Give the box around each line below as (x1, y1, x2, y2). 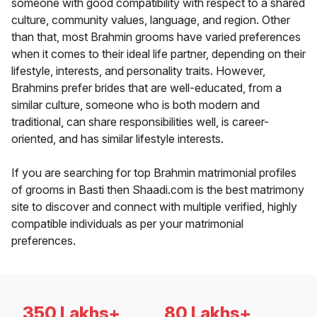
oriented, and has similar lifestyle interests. (11, 132, 224, 146)
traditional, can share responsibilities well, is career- (11, 115, 269, 129)
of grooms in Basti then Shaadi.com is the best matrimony (11, 183, 304, 197)
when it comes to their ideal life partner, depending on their (11, 47, 306, 62)
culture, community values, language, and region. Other (11, 13, 290, 28)
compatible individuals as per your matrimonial (11, 217, 243, 231)
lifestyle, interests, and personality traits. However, (11, 64, 265, 79)
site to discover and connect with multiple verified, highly (11, 200, 297, 214)
